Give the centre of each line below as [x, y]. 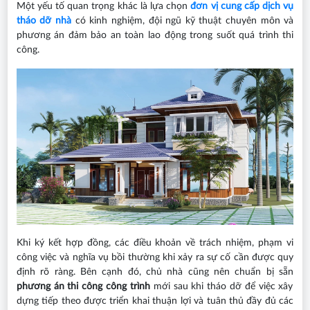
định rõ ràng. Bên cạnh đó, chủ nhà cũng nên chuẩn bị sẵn [155, 272]
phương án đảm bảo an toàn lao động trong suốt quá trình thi [155, 36]
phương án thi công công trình [83, 286]
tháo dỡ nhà [44, 21]
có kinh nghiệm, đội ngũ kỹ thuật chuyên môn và [184, 21]
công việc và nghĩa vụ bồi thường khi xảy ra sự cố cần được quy [155, 257]
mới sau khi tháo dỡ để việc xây [221, 286]
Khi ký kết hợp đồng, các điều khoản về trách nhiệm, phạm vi [155, 243]
